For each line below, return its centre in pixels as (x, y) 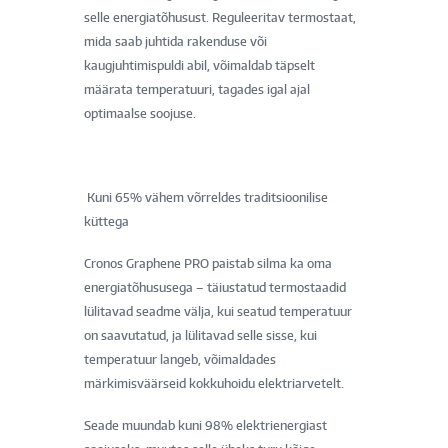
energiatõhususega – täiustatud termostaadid (215, 287)
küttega (109, 221)
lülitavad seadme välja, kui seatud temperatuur (218, 311)
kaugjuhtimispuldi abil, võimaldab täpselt (199, 65)
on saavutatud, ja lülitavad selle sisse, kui (200, 335)
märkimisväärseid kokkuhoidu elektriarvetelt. (215, 383)
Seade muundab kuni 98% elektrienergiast (205, 425)
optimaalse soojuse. (140, 113)
